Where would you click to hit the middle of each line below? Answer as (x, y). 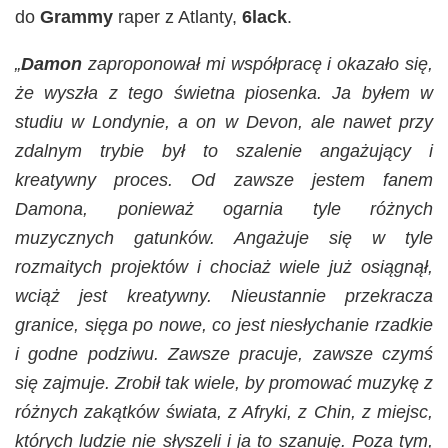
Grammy (76, 17)
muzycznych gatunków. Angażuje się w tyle (224, 238)
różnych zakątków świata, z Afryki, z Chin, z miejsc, (224, 412)
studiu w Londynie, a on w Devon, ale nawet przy (224, 122)
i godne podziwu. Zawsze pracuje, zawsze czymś (224, 354)
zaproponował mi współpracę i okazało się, (257, 64)
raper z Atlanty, (177, 17)
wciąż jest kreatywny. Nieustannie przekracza (224, 296)
